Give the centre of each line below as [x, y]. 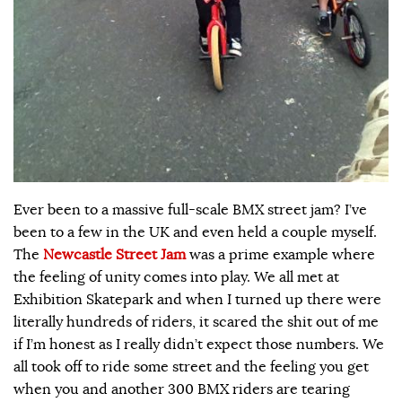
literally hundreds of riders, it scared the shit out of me [196, 323]
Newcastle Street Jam [114, 255]
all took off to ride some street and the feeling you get [191, 367]
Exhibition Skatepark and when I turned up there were [197, 300]
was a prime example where [280, 255]
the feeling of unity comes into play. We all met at [176, 278]
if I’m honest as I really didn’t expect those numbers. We [199, 345]
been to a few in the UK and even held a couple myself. [195, 233]
